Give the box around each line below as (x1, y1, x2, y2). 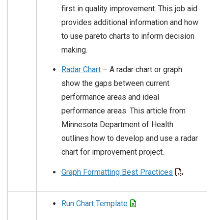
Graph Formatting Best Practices (61, 167, 173, 177)
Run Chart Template (61, 199, 128, 209)
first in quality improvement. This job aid (61, 4, 197, 14)
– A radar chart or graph (101, 65, 182, 75)
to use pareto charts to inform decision (61, 31, 194, 41)
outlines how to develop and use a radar (61, 134, 198, 143)
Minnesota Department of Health (61, 120, 173, 130)
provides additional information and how (61, 18, 198, 27)
